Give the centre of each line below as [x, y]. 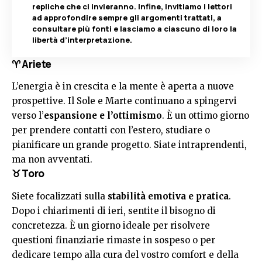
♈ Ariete [32, 64]
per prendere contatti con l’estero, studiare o [111, 130]
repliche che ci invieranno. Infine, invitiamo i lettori [132, 6]
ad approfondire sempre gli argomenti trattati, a [127, 18]
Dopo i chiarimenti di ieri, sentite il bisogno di [114, 211]
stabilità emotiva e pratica [168, 196]
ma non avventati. [52, 160]
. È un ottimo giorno [206, 116]
